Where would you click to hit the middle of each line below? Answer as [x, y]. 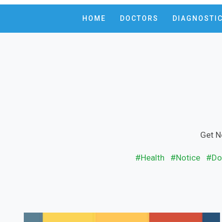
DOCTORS [139, 18]
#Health [150, 158]
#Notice [186, 158]
